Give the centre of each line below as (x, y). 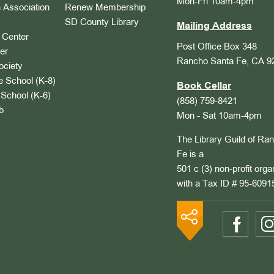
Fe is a (190, 155)
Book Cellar (204, 87)
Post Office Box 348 (217, 47)
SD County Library (102, 23)
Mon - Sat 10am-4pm (219, 117)
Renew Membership (105, 8)
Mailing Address (214, 27)
